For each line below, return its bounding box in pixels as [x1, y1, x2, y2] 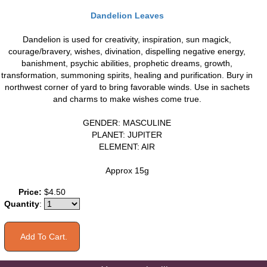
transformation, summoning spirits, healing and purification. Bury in [1, 70, 253, 80]
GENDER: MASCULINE [83, 117, 171, 128]
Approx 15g [105, 165, 149, 175]
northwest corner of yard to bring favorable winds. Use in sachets [4, 82, 250, 92]
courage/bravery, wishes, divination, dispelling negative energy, [8, 46, 246, 56]
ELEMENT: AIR [99, 141, 155, 151]
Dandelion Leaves [90, 10, 164, 20]
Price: [18, 187, 42, 197]
